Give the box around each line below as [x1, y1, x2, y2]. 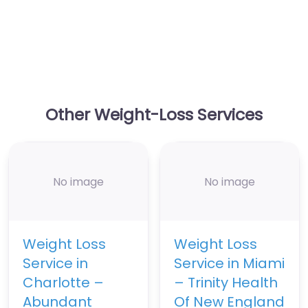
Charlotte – [23, 273, 104, 293]
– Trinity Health [174, 273, 278, 293]
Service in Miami [174, 254, 285, 274]
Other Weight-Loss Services [45, 103, 263, 126]
